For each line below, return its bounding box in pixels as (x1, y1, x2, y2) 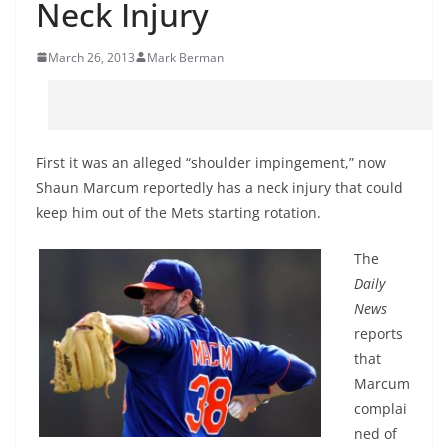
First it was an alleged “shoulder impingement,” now (36, 152, 386, 172)
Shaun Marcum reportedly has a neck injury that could (36, 177, 403, 197)
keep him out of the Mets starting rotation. (36, 202, 321, 222)
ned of (354, 423, 397, 443)
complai (354, 398, 407, 418)
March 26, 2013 (48, 48, 135, 66)
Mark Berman (147, 48, 224, 66)
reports (354, 323, 403, 343)
